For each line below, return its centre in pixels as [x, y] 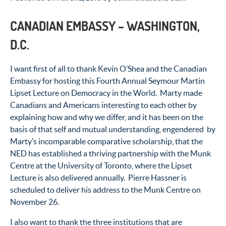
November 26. [35, 202]
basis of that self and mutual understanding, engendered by [113, 129]
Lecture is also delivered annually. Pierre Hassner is [98, 177]
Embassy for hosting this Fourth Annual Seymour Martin [107, 80]
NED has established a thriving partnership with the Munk [110, 153]
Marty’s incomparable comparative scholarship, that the [106, 141]
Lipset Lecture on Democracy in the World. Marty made [106, 93]
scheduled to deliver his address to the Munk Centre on [105, 189]
